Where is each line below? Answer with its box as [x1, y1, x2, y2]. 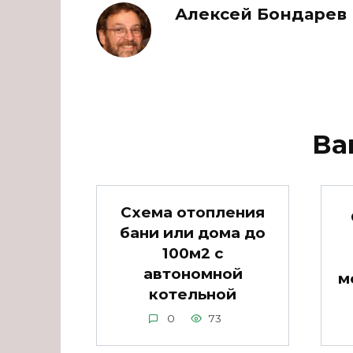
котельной [149, 284, 236, 303]
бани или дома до [120, 223, 266, 242]
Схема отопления [121, 203, 265, 221]
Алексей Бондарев [175, 3, 347, 24]
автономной [143, 264, 243, 283]
